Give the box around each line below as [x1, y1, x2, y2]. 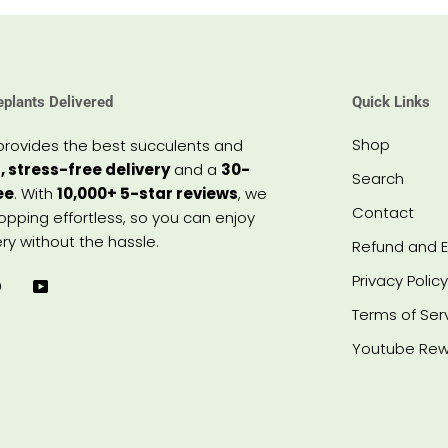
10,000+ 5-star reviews [56, 183, 238, 204]
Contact [351, 202, 414, 223]
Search [351, 168, 404, 189]
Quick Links [351, 93, 430, 111]
